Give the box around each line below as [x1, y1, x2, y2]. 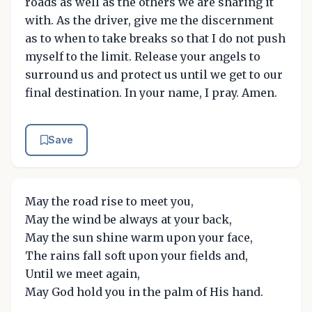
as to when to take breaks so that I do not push [25, 31, 286, 45]
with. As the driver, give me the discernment [25, 13, 274, 27]
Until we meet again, [25, 266, 140, 281]
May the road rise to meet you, [25, 194, 194, 208]
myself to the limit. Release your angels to [25, 49, 260, 63]
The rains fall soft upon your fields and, [25, 248, 248, 263]
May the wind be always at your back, [25, 212, 232, 226]
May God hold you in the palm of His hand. [25, 284, 263, 299]
